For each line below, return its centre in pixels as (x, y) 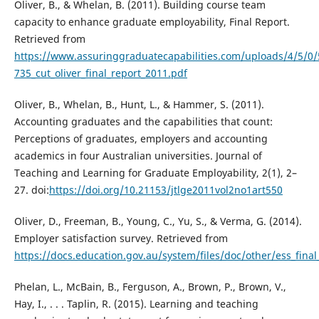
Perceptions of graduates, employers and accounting (141, 138)
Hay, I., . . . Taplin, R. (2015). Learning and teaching (136, 303)
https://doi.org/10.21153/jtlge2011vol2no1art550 (166, 189)
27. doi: (31, 189)
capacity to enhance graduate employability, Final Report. (152, 21)
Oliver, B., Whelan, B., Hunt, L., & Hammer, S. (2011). (139, 104)
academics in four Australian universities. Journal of (138, 155)
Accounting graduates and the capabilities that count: (143, 121)
